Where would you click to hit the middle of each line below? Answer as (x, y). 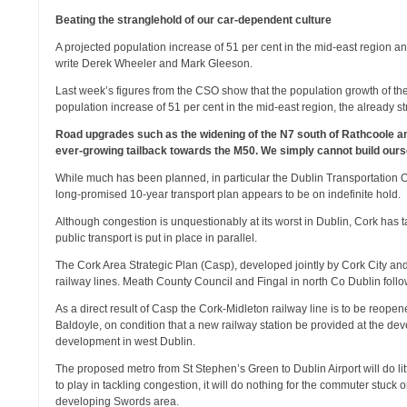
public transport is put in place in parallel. (157, 238)
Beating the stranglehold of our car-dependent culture (194, 20)
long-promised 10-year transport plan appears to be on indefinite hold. (228, 194)
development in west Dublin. (126, 342)
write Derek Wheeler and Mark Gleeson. (154, 64)
